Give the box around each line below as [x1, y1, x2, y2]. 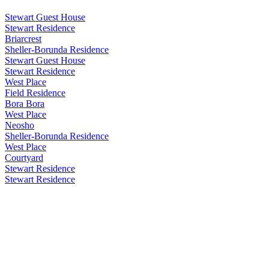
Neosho [5, 119, 34, 130]
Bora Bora [5, 98, 44, 109]
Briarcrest [5, 33, 41, 44]
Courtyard [5, 152, 43, 163]
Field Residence [5, 87, 65, 98]
